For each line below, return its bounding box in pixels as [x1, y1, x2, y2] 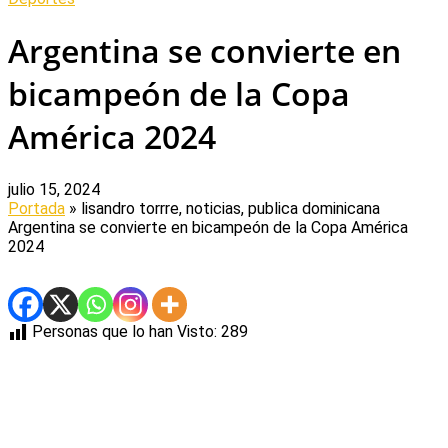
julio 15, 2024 [8, 179, 100, 199]
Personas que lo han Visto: [32, 321, 217, 341]
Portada [8, 198, 65, 218]
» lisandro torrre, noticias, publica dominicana [65, 198, 380, 218]
